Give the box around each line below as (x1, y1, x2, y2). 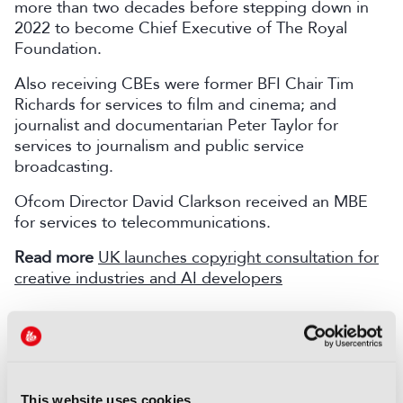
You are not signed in (29, 366, 187, 389)
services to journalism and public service (14, 135, 304, 157)
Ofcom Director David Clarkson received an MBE (14, 191, 368, 212)
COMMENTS (14, 317, 111, 339)
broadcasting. (14, 156, 113, 177)
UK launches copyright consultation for (98, 246, 379, 268)
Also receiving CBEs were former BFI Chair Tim (14, 73, 354, 94)
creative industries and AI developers (14, 267, 282, 289)
